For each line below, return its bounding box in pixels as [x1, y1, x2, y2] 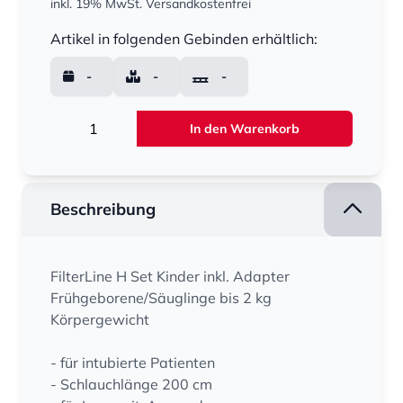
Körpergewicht [50, 309, 149, 328]
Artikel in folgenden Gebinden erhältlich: [50, 29, 318, 48]
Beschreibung [50, 198, 156, 219]
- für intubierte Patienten [50, 353, 215, 372]
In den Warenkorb [190, 120, 300, 137]
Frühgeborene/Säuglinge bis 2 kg [50, 288, 272, 307]
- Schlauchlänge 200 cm [50, 374, 212, 393]
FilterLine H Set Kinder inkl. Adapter [50, 266, 290, 285]
